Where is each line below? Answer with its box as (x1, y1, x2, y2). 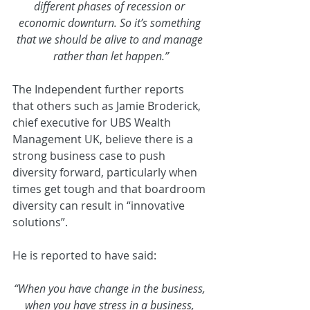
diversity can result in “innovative (12, 198, 188, 214)
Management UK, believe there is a (12, 131, 196, 147)
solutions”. (12, 215, 68, 230)
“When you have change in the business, (13, 281, 208, 297)
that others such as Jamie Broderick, (12, 98, 203, 114)
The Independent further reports (12, 82, 187, 98)
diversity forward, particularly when (12, 165, 200, 181)
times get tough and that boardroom (12, 181, 208, 197)
